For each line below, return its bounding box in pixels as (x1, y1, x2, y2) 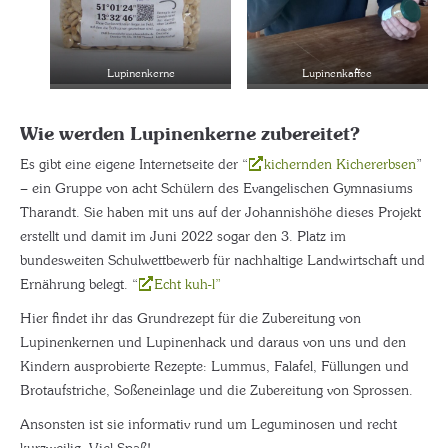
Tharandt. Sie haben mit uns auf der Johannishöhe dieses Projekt (20, 202, 421, 221)
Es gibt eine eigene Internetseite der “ (20, 154, 248, 173)
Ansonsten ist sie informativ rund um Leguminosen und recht (20, 414, 397, 433)
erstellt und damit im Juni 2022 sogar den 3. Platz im (20, 226, 346, 245)
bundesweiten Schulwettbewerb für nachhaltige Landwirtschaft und (20, 250, 425, 269)
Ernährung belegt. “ (20, 274, 138, 293)
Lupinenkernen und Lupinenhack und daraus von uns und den (20, 332, 406, 351)
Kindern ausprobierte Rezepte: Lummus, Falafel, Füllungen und (20, 356, 409, 375)
